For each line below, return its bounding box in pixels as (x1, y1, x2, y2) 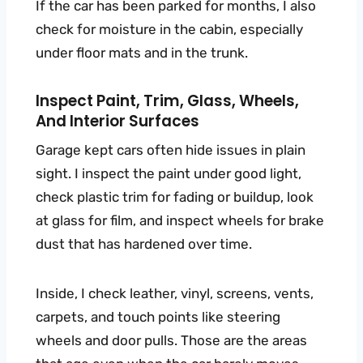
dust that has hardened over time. (36, 236, 252, 253)
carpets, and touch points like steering (36, 309, 280, 326)
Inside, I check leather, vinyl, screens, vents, (36, 285, 314, 302)
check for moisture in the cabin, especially (36, 20, 303, 37)
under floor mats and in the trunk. (36, 44, 248, 61)
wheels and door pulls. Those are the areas (36, 332, 307, 349)
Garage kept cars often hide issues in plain (36, 142, 305, 159)
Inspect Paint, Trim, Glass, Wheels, (36, 89, 299, 112)
